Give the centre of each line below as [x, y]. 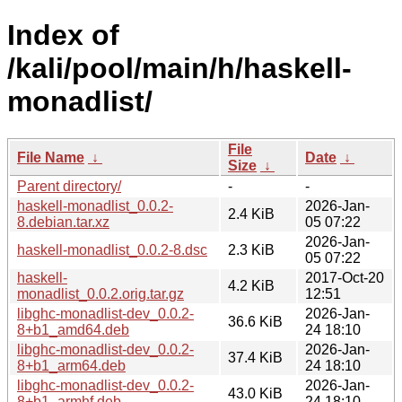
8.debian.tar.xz [63, 222]
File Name [51, 157]
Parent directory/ [69, 186]
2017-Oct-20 [345, 277]
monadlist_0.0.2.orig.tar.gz [100, 293]
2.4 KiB [251, 214]
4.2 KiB [251, 285]
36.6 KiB [255, 321]
